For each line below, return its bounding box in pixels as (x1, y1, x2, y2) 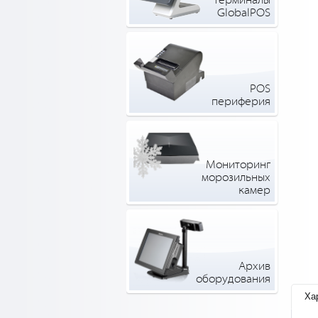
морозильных (201, 172, 270, 184)
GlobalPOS (216, 7, 270, 19)
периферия (211, 96, 270, 108)
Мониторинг (205, 159, 270, 171)
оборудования (195, 273, 270, 285)
